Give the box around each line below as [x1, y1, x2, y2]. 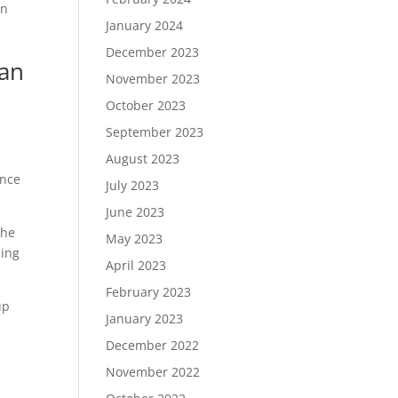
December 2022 [106, 337, 200, 354]
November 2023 [106, 70, 201, 87]
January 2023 [106, 310, 184, 327]
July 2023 [106, 177, 160, 194]
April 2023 [106, 257, 167, 274]
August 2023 [106, 150, 180, 167]
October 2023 [106, 97, 187, 114]
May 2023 [106, 230, 163, 247]
